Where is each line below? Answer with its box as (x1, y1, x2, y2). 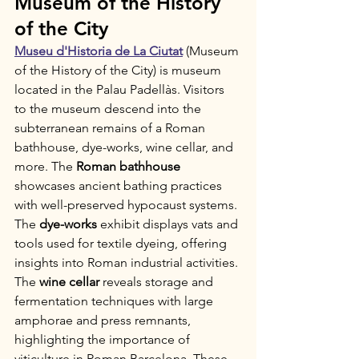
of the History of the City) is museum (14, 63, 224, 78)
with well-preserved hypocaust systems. (14, 197, 240, 212)
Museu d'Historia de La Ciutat (14, 43, 183, 58)
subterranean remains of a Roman (14, 120, 208, 135)
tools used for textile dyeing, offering (14, 236, 230, 251)
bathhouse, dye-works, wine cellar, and (14, 139, 236, 155)
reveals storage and (99, 274, 216, 289)
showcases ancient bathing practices (14, 178, 225, 193)
